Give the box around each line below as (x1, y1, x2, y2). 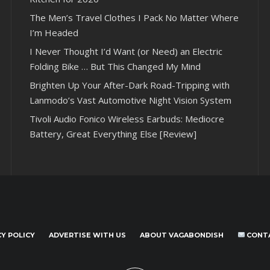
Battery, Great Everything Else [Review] (30, 128, 196, 140)
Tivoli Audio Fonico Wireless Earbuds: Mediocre (30, 113, 224, 125)
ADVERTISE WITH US (48, 231, 126, 240)
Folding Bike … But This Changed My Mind (30, 60, 201, 73)
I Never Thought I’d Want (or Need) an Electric (30, 45, 222, 58)
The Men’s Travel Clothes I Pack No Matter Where (30, 11, 239, 24)
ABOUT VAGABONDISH (139, 231, 224, 240)
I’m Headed (30, 27, 78, 39)
